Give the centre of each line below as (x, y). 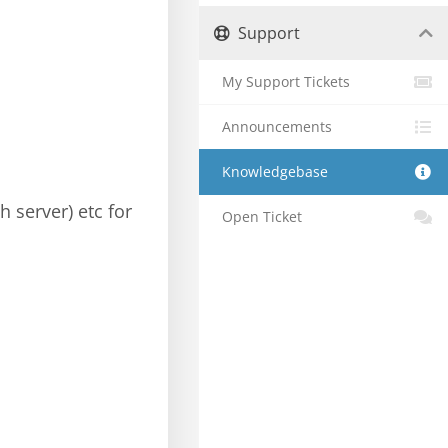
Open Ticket (258, 216)
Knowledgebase (271, 171)
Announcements (273, 126)
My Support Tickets (282, 81)
